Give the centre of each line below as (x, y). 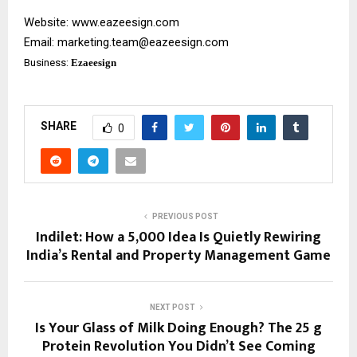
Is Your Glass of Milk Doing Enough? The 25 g (178, 328)
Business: (47, 62)
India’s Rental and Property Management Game (178, 255)
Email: (41, 42)
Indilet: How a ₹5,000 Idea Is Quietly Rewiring (178, 237)
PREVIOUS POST (185, 216)
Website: (48, 22)
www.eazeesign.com (126, 22)
